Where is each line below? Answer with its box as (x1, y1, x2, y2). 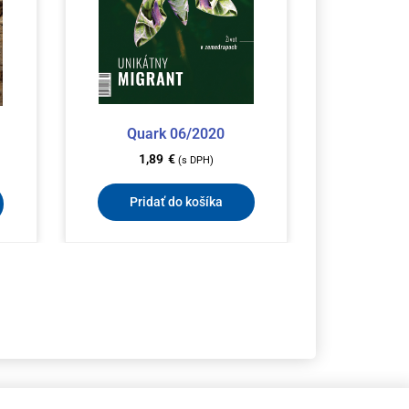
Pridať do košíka (129, 194, 223, 210)
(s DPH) (177, 154, 214, 167)
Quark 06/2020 (127, 124, 225, 142)
